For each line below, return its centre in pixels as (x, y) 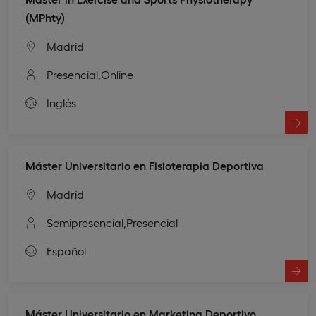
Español (66, 250)
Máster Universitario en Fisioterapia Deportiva (145, 165)
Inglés (61, 102)
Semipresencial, (86, 222)
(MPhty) (45, 17)
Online (117, 74)
